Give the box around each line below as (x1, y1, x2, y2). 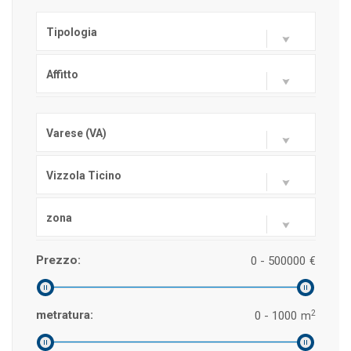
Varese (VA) (46, 127, 107, 139)
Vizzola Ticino (46, 169, 121, 182)
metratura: (36, 308, 93, 322)
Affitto (46, 68, 78, 81)
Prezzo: (36, 253, 81, 267)
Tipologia (46, 26, 97, 38)
